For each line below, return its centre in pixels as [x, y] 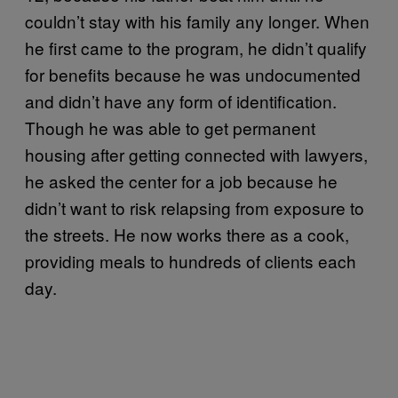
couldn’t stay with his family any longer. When [197, 20]
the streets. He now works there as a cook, [187, 234]
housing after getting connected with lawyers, [196, 154]
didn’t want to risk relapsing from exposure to [195, 207]
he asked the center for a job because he [181, 180]
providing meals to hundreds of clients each [191, 260]
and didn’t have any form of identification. [181, 100]
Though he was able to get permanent [170, 127]
